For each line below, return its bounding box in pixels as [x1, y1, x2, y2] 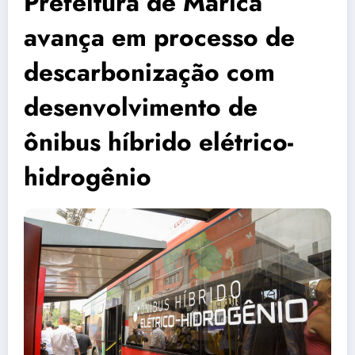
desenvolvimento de [24, 89, 258, 126]
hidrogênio [24, 158, 151, 196]
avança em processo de [24, 19, 295, 56]
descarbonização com [24, 54, 275, 91]
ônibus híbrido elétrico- [24, 124, 293, 161]
